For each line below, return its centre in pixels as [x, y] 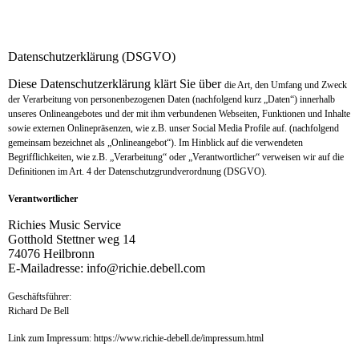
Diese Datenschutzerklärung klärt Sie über [116, 84]
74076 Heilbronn [51, 254]
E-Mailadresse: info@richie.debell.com [108, 268]
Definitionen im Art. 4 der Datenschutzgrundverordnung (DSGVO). [139, 171]
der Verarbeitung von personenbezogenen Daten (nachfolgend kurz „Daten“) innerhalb [171, 99]
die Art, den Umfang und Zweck [286, 85]
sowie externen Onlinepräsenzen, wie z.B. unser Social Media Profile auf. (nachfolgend [173, 128]
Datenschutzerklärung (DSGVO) [92, 56]
